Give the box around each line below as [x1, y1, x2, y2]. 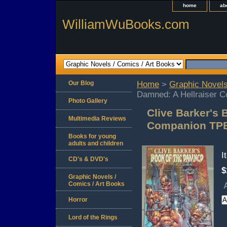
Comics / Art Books [68, 180, 125, 188]
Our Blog [68, 80, 94, 87]
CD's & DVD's [68, 156, 108, 163]
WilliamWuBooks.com [62, 17, 190, 32]
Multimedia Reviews [68, 115, 126, 123]
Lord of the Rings [68, 214, 118, 221]
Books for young [68, 133, 116, 140]
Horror [68, 196, 88, 204]
